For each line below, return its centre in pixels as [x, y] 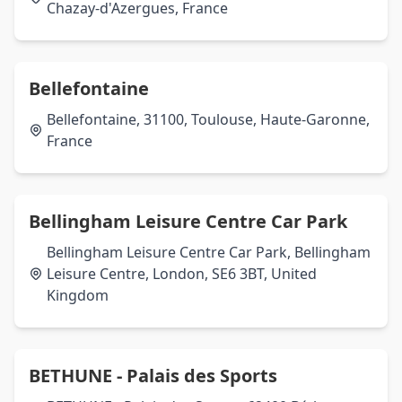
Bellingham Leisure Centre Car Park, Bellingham [209, 252]
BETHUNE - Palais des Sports [153, 376]
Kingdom [78, 295]
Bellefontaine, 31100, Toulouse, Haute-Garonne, [208, 119]
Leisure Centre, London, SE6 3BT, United [182, 274]
